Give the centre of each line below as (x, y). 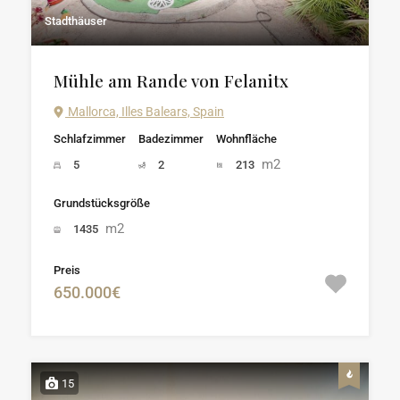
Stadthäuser (76, 21)
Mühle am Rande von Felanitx (171, 80)
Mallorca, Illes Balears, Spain (145, 111)
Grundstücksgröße (102, 203)
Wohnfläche (246, 138)
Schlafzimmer (90, 138)
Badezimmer (171, 138)
